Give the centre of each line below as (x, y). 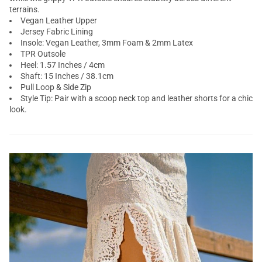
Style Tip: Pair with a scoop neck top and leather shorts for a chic (137, 98)
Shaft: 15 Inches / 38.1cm (67, 76)
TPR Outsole (43, 54)
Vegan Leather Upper (59, 20)
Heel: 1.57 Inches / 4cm (63, 65)
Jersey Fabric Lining (57, 32)
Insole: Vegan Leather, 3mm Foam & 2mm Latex (107, 43)
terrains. (25, 9)
